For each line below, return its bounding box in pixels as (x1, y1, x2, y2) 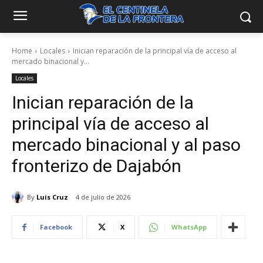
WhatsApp (171, 222, 207, 232)
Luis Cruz (36, 192, 68, 201)
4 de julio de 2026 (76, 193, 130, 202)
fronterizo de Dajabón (12, 156, 181, 176)
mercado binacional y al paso (12, 134, 241, 155)
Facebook (40, 222, 72, 232)
